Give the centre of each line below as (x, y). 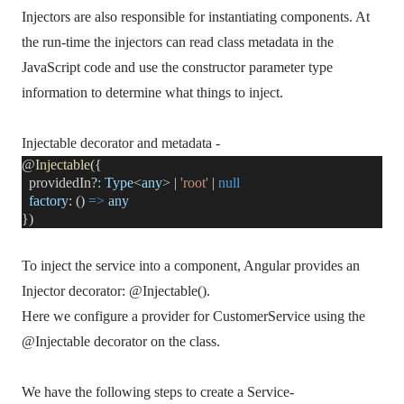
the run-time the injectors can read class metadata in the (178, 42)
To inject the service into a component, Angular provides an (191, 266)
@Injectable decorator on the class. (121, 341)
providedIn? (63, 183)
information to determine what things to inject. (152, 92)
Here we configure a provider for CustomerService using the (193, 316)
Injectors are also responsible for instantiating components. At (196, 17)
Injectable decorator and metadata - (121, 143)
